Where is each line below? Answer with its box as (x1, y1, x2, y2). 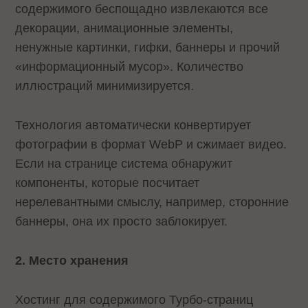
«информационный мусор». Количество (15, 60, 244, 74)
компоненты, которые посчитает (15, 176, 200, 190)
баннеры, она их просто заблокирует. (15, 214, 232, 229)
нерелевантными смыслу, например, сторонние (15, 195, 289, 210)
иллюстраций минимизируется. (15, 79, 198, 93)
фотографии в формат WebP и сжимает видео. (15, 137, 287, 152)
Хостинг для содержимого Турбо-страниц (15, 292, 254, 307)
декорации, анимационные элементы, (15, 21, 234, 36)
